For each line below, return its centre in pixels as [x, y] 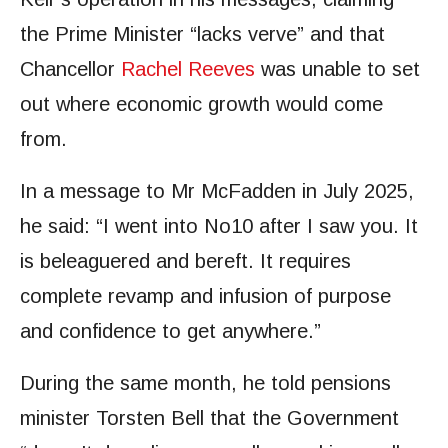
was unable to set [337, 69]
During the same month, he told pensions [205, 383]
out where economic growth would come [201, 104]
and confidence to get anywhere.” [170, 331]
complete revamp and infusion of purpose [205, 296]
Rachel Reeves [188, 69]
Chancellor [70, 69]
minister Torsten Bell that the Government [209, 418]
